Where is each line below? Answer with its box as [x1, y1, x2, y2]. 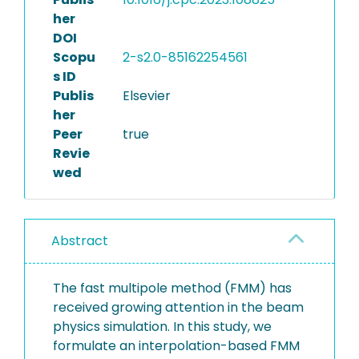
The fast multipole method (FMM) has [53, 279, 292, 297]
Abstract [51, 232, 108, 250]
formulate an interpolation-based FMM [53, 337, 300, 355]
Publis [53, 87, 94, 105]
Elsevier [122, 87, 171, 105]
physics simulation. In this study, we [53, 317, 272, 336]
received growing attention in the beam [53, 298, 304, 317]
